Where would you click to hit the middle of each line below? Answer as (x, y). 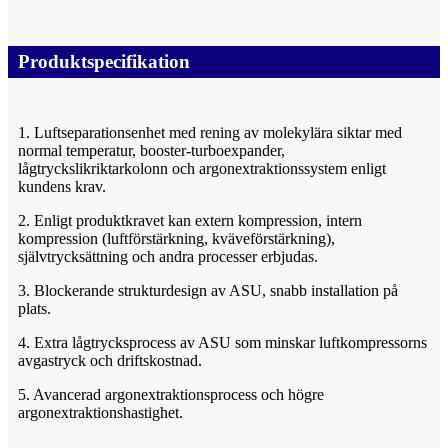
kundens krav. (62, 187)
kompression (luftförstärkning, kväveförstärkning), (176, 239)
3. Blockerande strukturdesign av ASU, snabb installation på (208, 291)
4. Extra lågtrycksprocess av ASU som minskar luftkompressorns (222, 343)
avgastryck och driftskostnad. (110, 361)
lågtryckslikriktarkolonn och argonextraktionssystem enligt (202, 169)
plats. (34, 309)
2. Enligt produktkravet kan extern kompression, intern (190, 221)
